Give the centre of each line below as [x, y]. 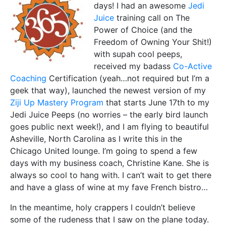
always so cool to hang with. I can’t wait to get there [111, 175]
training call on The [152, 18]
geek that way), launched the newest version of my [108, 90]
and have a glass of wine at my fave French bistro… [109, 187]
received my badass [133, 66]
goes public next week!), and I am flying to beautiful [109, 127]
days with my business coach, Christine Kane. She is [109, 163]
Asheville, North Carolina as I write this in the [96, 139]
